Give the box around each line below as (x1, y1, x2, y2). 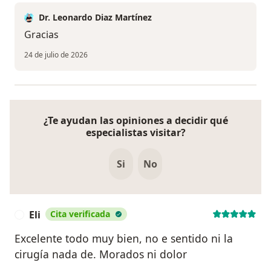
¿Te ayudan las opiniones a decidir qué (43, 113, 228, 127)
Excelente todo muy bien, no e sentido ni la (15, 230, 233, 246)
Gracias (24, 28, 59, 41)
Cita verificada (50, 207, 110, 220)
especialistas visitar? (85, 125, 186, 139)
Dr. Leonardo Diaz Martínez (39, 11, 152, 23)
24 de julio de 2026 (24, 50, 88, 60)
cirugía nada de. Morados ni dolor (15, 246, 187, 261)
